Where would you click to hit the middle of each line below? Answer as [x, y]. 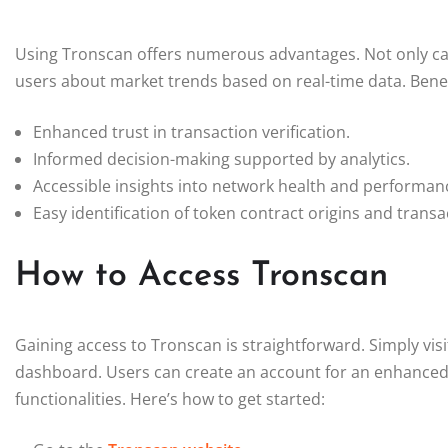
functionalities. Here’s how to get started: [170, 398]
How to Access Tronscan [201, 276]
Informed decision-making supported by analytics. [221, 158]
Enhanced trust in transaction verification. [191, 131]
